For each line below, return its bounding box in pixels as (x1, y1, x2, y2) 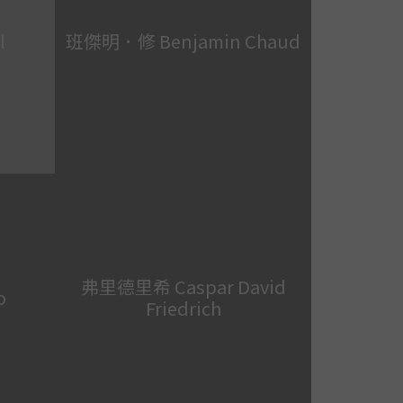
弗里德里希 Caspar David (80, 273, 286, 300)
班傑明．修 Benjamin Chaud (66, 27, 300, 54)
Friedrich (145, 294, 221, 321)
